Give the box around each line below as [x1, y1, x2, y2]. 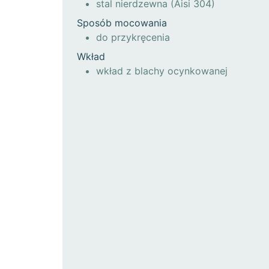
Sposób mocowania [77, 16, 167, 29]
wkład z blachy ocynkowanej [96, 64, 228, 77]
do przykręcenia [96, 31, 170, 43]
